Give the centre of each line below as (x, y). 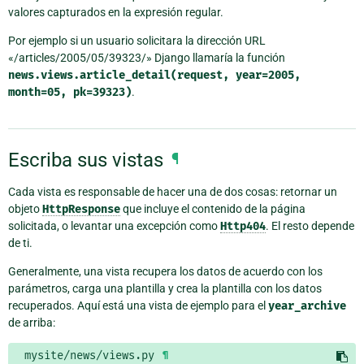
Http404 (243, 227)
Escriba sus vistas (86, 160)
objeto (25, 209)
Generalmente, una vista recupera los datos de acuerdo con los (165, 272)
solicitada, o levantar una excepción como (114, 226)
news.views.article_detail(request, (119, 76)
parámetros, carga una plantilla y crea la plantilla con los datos (165, 289)
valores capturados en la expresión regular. (116, 13)
